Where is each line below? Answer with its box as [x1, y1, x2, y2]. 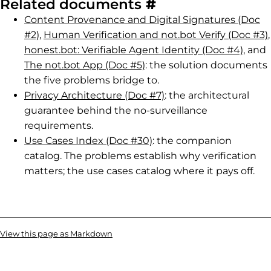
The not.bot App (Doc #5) [24, 59, 145, 71]
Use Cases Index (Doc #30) [24, 135, 152, 146]
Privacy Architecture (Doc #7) [24, 90, 165, 101]
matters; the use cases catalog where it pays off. [24, 165, 255, 177]
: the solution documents [145, 59, 267, 71]
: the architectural [165, 90, 249, 101]
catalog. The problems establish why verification [24, 150, 256, 162]
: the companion [152, 135, 232, 146]
